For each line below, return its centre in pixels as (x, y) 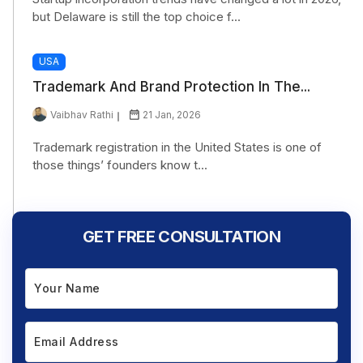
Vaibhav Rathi (82, 114)
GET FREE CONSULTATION (181, 236)
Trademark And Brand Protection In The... (171, 86)
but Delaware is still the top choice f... (137, 17)
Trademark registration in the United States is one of (177, 147)
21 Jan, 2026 (172, 114)
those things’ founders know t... (120, 164)
